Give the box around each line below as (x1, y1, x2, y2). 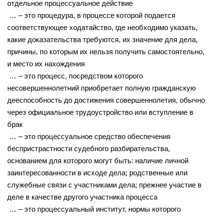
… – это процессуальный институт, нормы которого (7, 204, 181, 213)
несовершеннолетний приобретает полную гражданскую (7, 83, 196, 92)
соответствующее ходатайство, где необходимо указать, (7, 23, 198, 31)
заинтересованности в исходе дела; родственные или (7, 168, 187, 177)
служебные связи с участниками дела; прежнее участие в (7, 180, 201, 189)
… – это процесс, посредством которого (7, 71, 143, 80)
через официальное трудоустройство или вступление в (7, 108, 193, 116)
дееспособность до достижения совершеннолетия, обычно (7, 95, 205, 104)
